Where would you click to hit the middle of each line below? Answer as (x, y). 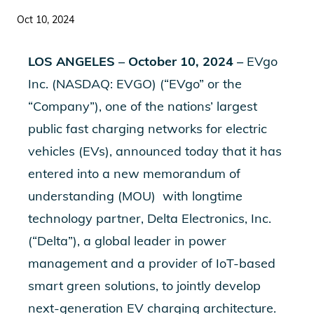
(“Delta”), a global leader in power (127, 241)
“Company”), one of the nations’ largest (143, 106)
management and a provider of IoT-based (152, 263)
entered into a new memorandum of (134, 173)
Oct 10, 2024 (46, 20)
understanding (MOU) (94, 196)
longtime (217, 196)
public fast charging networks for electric (148, 129)
